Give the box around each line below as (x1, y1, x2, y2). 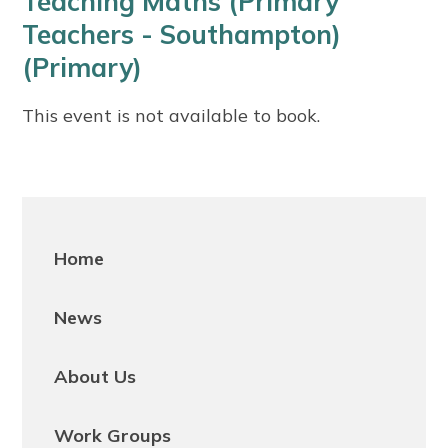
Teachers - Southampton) (22, 18, 342, 52)
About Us (54, 365, 137, 389)
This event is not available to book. (22, 104, 321, 128)
